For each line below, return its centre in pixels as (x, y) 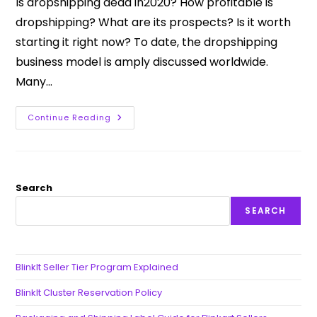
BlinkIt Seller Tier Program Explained (97, 267)
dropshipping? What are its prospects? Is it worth (154, 22)
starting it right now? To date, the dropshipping (147, 42)
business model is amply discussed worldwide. (142, 62)
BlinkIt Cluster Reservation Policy (89, 293)
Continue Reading (70, 117)
